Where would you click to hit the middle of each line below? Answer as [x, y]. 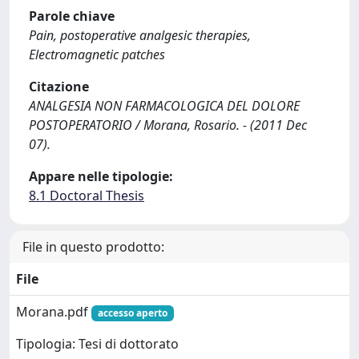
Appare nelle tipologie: [101, 176]
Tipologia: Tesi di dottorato [97, 344]
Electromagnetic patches [97, 54]
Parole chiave [72, 16]
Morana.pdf [54, 312]
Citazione [59, 87]
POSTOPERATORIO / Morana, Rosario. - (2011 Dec [168, 125]
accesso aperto [132, 313]
